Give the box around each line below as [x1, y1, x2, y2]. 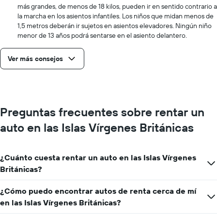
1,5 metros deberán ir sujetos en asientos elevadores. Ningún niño [17, 21, 212, 30]
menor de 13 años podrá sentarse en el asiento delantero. [17, 31, 187, 40]
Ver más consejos [8, 54, 63, 63]
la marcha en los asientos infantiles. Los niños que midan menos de [17, 11, 214, 20]
